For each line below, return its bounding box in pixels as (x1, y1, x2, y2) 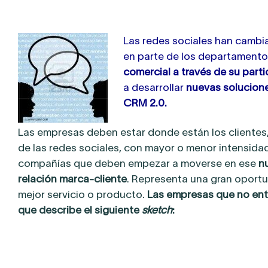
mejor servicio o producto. (18, 188, 147, 201)
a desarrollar (123, 81, 187, 94)
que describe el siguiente (18, 204, 142, 217)
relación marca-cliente (18, 173, 127, 185)
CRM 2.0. (123, 97, 167, 109)
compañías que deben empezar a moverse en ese (18, 157, 258, 170)
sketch (142, 204, 172, 217)
